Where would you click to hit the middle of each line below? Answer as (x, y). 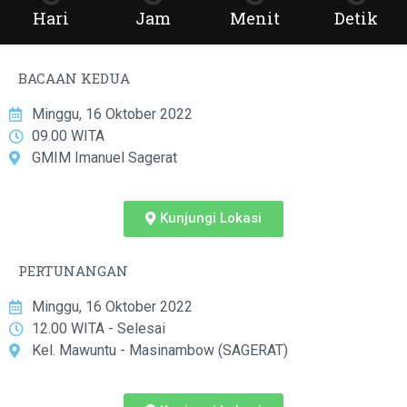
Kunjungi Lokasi (211, 218)
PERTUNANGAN (73, 271)
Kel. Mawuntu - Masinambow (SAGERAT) (160, 350)
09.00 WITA (68, 136)
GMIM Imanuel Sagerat (104, 158)
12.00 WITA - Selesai (99, 328)
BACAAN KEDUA (74, 78)
